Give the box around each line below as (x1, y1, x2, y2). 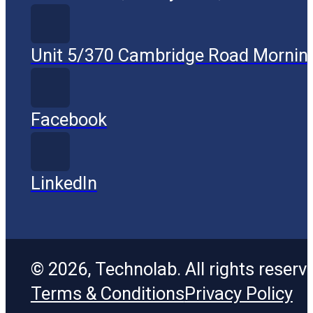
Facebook (30, 108, 107, 130)
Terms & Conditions (30, 283, 184, 305)
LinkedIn (30, 172, 97, 194)
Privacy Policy (184, 283, 293, 305)
